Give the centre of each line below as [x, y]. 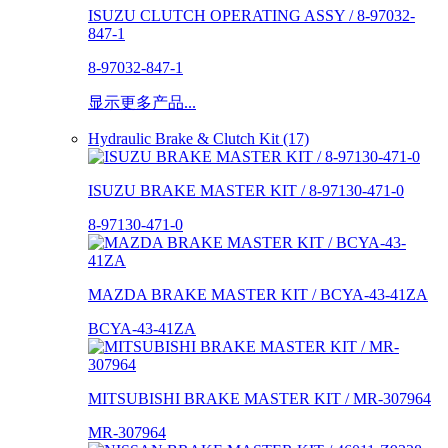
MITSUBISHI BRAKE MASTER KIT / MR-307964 [259, 398]
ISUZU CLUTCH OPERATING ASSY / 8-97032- [251, 15]
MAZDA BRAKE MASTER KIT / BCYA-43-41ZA [258, 294]
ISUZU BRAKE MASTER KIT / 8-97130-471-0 [246, 190]
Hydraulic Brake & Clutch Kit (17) [198, 138]
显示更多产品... [142, 102]
